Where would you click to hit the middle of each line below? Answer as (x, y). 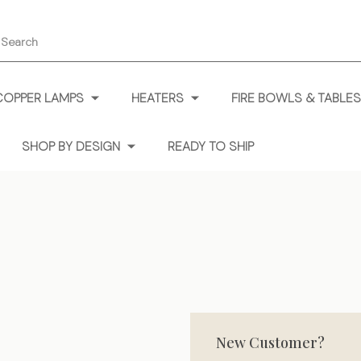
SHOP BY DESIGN (71, 146)
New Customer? (270, 342)
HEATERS (157, 98)
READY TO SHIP (211, 146)
